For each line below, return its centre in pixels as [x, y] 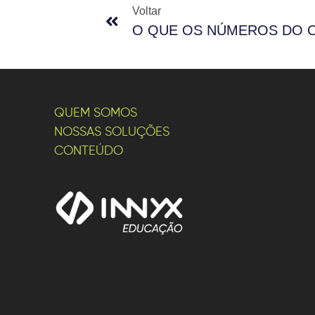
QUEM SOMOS [96, 114]
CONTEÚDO [89, 152]
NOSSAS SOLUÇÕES [112, 133]
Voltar [147, 11]
